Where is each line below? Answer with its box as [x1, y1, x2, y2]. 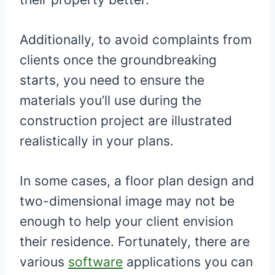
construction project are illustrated [20, 113, 232, 129]
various [20, 254, 68, 270]
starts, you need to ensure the [20, 72, 204, 88]
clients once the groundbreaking [20, 52, 217, 68]
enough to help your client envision [20, 214, 233, 230]
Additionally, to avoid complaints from [20, 32, 252, 48]
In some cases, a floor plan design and [20, 173, 254, 189]
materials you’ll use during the [20, 93, 201, 109]
